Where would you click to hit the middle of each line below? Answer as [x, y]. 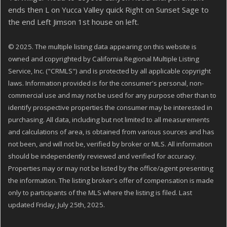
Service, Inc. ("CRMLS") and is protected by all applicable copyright [109, 71]
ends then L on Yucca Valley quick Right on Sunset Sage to [108, 9]
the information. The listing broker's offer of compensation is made [111, 180]
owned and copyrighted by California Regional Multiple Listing [104, 59]
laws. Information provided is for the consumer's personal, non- [106, 83]
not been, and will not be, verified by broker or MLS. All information [110, 144]
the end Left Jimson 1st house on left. [73, 22]
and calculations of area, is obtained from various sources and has [111, 131]
